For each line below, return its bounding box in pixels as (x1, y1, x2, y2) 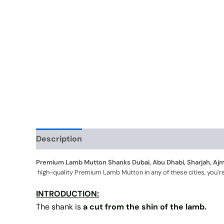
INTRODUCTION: (36, 188, 99, 199)
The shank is (36, 201, 83, 212)
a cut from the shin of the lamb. (83, 201, 206, 212)
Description (36, 133, 82, 144)
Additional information (92, 133, 179, 144)
